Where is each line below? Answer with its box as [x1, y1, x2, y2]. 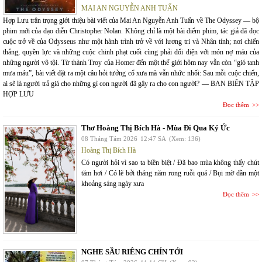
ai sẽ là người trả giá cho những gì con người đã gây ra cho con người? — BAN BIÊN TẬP [3, 80, 259, 88]
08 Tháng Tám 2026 [81, 135, 137, 143]
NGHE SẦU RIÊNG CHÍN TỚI [81, 247, 183, 257]
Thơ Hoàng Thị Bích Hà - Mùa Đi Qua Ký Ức [81, 123, 230, 133]
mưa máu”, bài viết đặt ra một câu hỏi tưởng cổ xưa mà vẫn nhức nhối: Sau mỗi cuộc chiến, [3, 69, 259, 78]
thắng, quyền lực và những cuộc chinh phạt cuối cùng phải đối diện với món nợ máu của [3, 48, 259, 57]
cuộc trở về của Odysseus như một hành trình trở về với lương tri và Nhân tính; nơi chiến [3, 37, 259, 46]
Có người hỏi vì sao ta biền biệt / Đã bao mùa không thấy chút [81, 158, 259, 167]
